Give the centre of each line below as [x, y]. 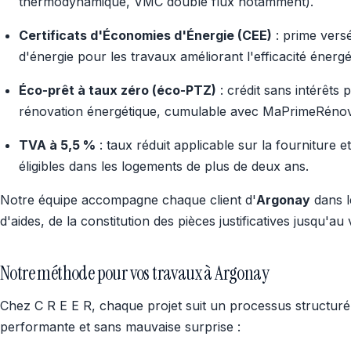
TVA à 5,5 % [57, 145]
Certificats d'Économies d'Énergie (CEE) [145, 35]
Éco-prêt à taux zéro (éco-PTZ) [118, 90]
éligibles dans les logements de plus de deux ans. [164, 166]
